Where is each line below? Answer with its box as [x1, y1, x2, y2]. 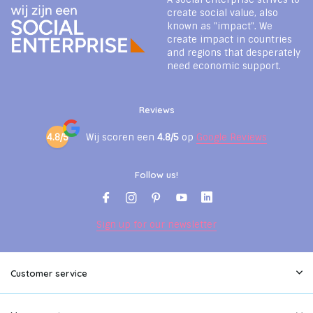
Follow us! [135, 169, 178, 180]
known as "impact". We [167, 20, 272, 32]
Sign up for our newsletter [96, 219, 217, 231]
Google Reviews [196, 131, 267, 143]
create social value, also [167, 7, 278, 19]
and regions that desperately [167, 47, 300, 59]
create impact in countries [167, 34, 292, 45]
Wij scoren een [86, 131, 157, 143]
